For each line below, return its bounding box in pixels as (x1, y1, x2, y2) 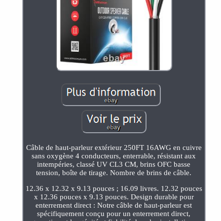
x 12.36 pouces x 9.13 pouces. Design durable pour (34, 192, 194, 201)
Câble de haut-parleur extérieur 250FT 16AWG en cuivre (26, 143, 202, 151)
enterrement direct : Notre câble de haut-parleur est (36, 201, 192, 209)
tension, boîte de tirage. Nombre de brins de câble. (36, 168, 192, 177)
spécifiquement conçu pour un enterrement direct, (37, 209, 191, 218)
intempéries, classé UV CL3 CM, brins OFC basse (37, 160, 191, 168)
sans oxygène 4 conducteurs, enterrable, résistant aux (32, 151, 196, 160)
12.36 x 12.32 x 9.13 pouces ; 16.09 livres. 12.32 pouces (25, 184, 202, 192)
